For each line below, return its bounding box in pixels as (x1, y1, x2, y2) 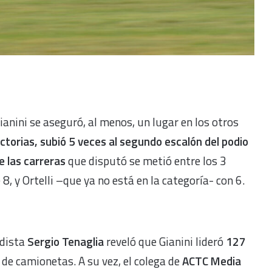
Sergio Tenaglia (27, 232, 106, 250)
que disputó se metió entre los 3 (66, 152, 226, 170)
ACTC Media (182, 251, 241, 270)
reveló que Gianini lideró (106, 232, 226, 250)
